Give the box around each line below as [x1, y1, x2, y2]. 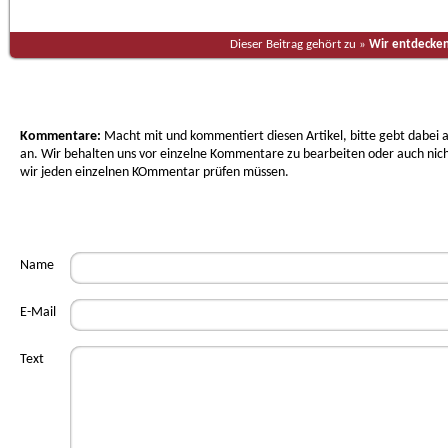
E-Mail [20, 305, 56, 320]
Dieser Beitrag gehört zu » [230, 38, 369, 51]
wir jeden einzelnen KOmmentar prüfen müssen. [20, 165, 289, 180]
